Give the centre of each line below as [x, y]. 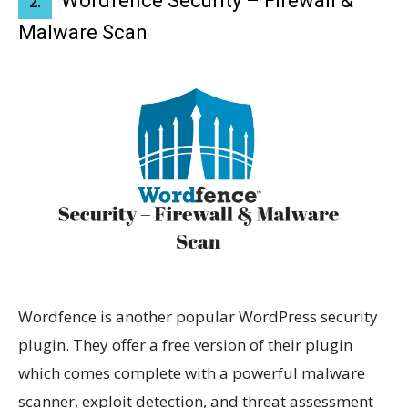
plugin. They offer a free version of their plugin [185, 345]
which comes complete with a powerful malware [192, 373]
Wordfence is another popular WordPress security [198, 317]
